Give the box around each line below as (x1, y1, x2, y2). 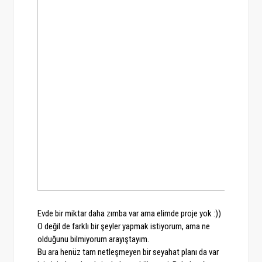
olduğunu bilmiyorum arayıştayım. (37, 234, 151, 245)
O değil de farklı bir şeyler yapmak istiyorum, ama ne (37, 221, 210, 232)
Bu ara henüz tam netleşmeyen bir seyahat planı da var (37, 247, 219, 258)
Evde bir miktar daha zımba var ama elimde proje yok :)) (37, 208, 221, 219)
